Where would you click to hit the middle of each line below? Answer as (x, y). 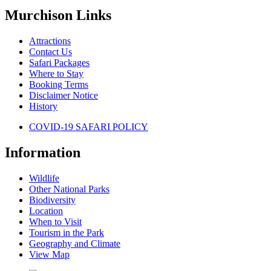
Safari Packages (59, 63)
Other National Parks (69, 189)
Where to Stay (56, 74)
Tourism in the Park (67, 233)
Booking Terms (59, 85)
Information (43, 153)
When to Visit (55, 222)
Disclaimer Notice (64, 96)
